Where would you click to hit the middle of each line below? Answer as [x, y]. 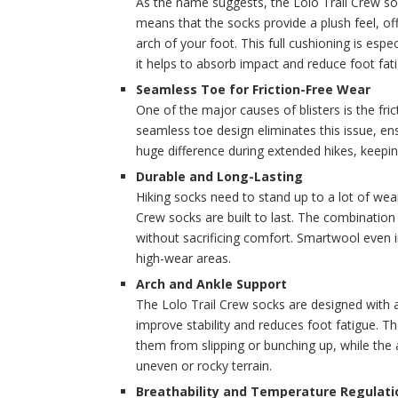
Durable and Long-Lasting [219, 177]
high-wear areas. [183, 259]
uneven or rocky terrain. [204, 366]
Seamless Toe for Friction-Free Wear [253, 90]
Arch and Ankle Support [211, 284]
